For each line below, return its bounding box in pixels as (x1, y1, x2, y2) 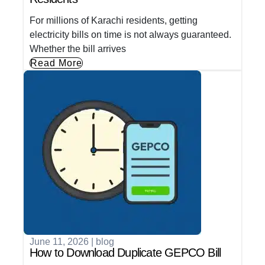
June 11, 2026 (30, 237, 89, 247)
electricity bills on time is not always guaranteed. (30, 30, 231, 40)
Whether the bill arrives (30, 44, 126, 54)
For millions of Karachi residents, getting (30, 15, 198, 26)
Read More (30, 58, 82, 69)
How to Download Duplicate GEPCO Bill (30, 246, 221, 260)
